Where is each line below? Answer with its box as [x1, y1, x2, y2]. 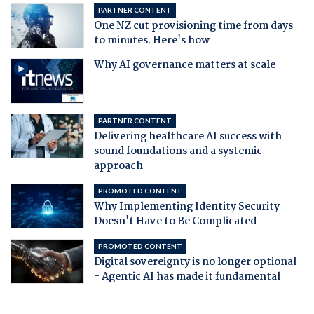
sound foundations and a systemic [93, 142, 262, 160]
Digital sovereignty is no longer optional [93, 253, 296, 271]
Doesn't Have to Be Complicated [93, 212, 257, 230]
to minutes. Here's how [93, 32, 210, 50]
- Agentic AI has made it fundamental [93, 268, 280, 285]
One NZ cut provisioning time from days [93, 18, 293, 35]
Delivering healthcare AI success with [93, 128, 282, 145]
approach [93, 157, 143, 175]
